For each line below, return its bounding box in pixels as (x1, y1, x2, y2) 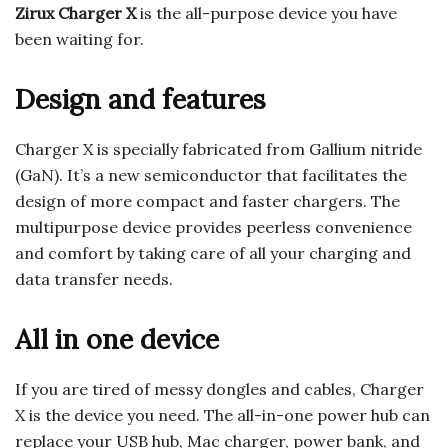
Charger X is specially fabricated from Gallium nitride (15, 139, 422, 160)
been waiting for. (15, 29, 144, 50)
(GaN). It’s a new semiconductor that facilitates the (15, 165, 407, 186)
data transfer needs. (15, 269, 173, 290)
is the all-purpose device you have (136, 3, 397, 24)
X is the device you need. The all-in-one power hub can (15, 405, 430, 426)
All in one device (15, 322, 219, 357)
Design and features (15, 82, 266, 117)
